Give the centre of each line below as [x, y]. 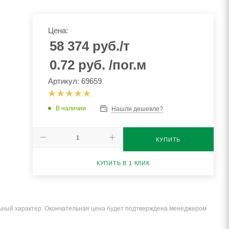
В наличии [71, 108]
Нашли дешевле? [137, 109]
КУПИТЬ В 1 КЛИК [123, 163]
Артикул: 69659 [75, 81]
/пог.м [127, 65]
